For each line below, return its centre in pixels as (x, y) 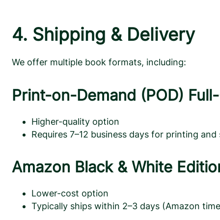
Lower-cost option (70, 193)
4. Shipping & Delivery (103, 34)
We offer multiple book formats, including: (99, 62)
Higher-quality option (75, 121)
